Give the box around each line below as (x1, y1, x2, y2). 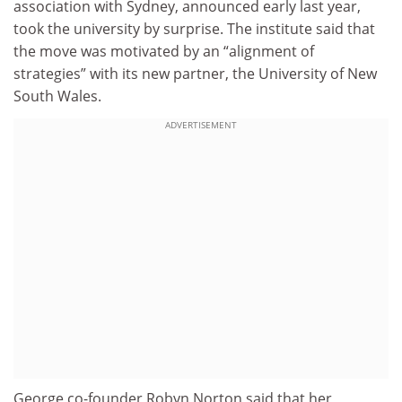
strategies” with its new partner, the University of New (13, 63, 377, 83)
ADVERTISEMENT (165, 118, 237, 132)
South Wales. (13, 85, 101, 106)
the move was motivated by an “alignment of (13, 40, 314, 61)
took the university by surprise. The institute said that (13, 18, 375, 39)
